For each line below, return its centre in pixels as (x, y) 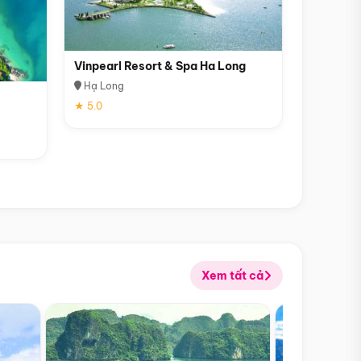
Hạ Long (102, 85)
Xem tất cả (232, 275)
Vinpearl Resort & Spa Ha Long (160, 66)
